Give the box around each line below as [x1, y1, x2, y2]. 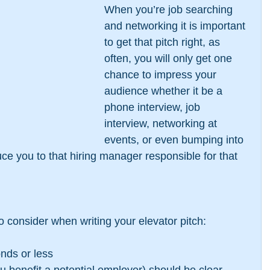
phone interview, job [104, 101, 203, 113]
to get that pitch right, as [104, 36, 223, 48]
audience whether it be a [104, 85, 225, 97]
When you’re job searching [104, 4, 236, 16]
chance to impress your [104, 69, 219, 81]
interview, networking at [104, 118, 220, 130]
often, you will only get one [104, 52, 235, 64]
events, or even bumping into [104, 134, 246, 146]
